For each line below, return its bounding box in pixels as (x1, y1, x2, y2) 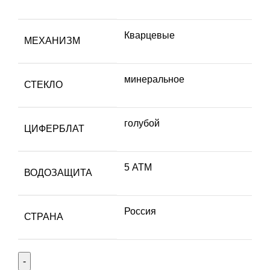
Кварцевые (124, 30, 175, 41)
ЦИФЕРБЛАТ (24, 124, 84, 134)
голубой (124, 118, 160, 129)
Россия (124, 206, 156, 217)
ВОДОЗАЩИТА (24, 168, 92, 178)
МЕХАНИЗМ (24, 36, 80, 46)
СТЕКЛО (24, 80, 63, 90)
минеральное (124, 74, 184, 85)
